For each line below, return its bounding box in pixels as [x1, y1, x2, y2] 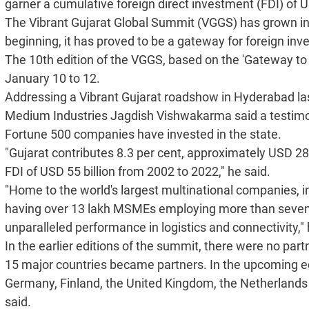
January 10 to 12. [5, 71, 100, 86]
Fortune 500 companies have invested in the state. [5, 127, 281, 142]
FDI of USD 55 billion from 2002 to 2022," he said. [5, 164, 270, 179]
